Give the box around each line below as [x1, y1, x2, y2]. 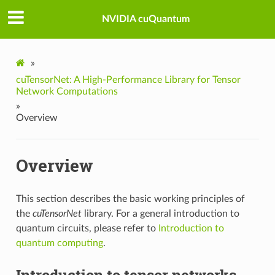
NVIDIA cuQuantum [101, 14, 190, 25]
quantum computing [15, 238, 103, 248]
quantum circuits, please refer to [15, 223, 158, 233]
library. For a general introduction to [81, 208, 239, 219]
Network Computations [15, 86, 118, 96]
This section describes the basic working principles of [15, 193, 245, 204]
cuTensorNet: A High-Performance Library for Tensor [15, 74, 241, 85]
